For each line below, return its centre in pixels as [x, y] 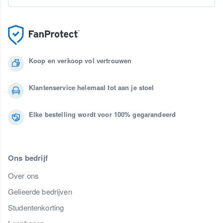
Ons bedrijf [28, 158]
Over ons [24, 176]
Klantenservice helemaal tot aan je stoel [92, 88]
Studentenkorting [36, 208]
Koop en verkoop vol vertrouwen [80, 61]
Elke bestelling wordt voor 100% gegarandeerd [103, 114]
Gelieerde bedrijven [40, 192]
